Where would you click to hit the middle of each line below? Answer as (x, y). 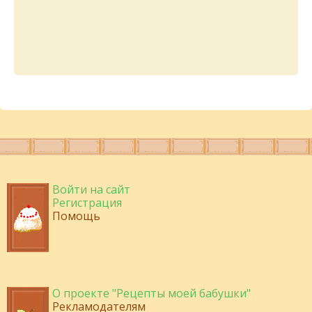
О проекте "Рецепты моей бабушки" (151, 293)
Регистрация (87, 202)
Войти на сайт (91, 189)
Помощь (76, 216)
